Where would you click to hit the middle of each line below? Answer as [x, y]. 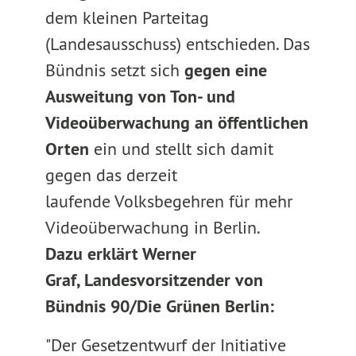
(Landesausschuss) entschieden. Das [177, 44]
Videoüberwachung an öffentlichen [176, 122]
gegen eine [225, 70]
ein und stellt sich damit [181, 149]
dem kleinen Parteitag [127, 17]
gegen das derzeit [111, 175]
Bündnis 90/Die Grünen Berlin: [159, 306]
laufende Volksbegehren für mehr [168, 201]
